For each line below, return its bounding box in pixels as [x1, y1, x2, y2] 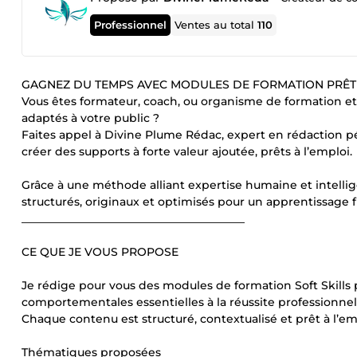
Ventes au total [175, 18, 258, 31]
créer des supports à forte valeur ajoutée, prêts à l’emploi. [22, 144, 352, 159]
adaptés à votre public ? [22, 111, 159, 125]
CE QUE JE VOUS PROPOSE [22, 245, 178, 259]
